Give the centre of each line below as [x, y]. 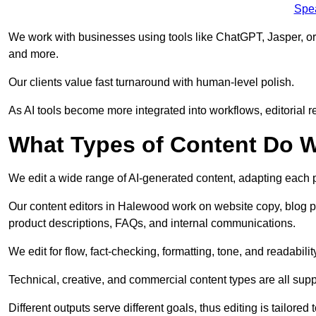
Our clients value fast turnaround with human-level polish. [151, 83]
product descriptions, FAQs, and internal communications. [152, 224]
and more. [34, 54]
